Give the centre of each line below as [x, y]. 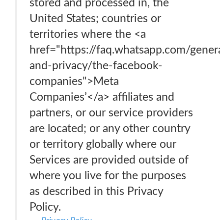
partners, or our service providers [111, 113]
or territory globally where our [103, 144]
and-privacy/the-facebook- [96, 66]
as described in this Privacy [96, 191]
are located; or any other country [110, 128]
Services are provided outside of [109, 160]
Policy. [45, 207]
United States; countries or [95, 18]
